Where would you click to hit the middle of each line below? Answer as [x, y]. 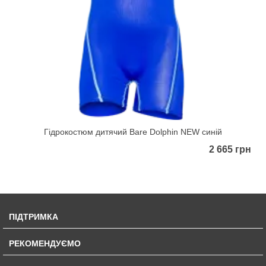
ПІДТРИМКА [34, 217]
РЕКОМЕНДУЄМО [45, 244]
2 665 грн [230, 150]
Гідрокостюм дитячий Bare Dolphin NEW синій [133, 132]
